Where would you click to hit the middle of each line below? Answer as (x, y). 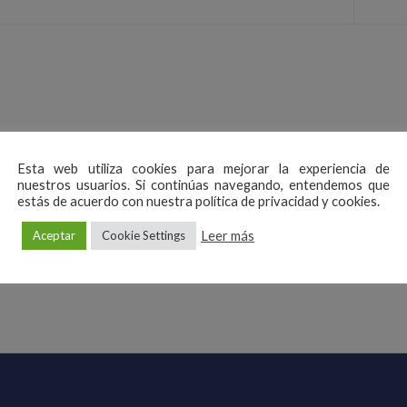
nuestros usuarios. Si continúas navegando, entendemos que (203, 185)
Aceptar (54, 235)
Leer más (228, 235)
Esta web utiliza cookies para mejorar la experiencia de (203, 169)
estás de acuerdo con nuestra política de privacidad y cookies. (199, 201)
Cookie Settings (144, 235)
